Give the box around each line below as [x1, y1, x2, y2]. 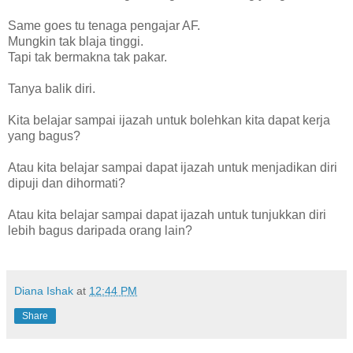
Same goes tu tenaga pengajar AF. [8, 18, 200, 32]
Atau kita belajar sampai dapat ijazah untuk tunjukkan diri [8, 207, 326, 221]
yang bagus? [8, 128, 80, 143]
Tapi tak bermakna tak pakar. [8, 50, 167, 64]
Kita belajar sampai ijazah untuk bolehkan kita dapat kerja [8, 113, 330, 127]
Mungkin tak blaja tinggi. [8, 34, 143, 48]
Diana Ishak [14, 284, 76, 297]
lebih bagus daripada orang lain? [8, 223, 192, 237]
